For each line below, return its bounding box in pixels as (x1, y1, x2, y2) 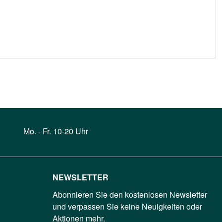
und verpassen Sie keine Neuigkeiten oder (53, 201, 202, 213)
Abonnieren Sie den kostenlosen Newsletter (53, 189, 207, 201)
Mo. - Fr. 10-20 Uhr (23, 125, 88, 137)
